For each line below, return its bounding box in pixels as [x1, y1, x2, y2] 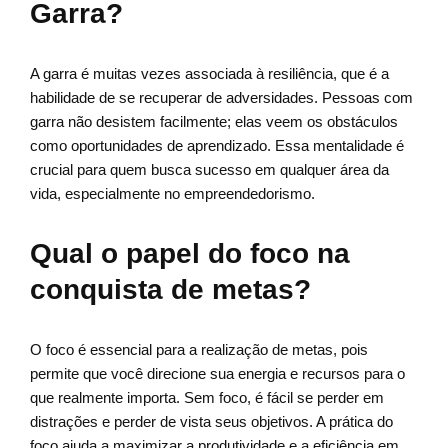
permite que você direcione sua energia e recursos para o [30, 365, 405, 383]
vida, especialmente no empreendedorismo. [30, 185, 315, 203]
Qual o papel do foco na [30, 238, 350, 270]
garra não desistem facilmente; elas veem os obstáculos [30, 113, 398, 131]
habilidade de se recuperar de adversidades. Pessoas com [30, 89, 413, 107]
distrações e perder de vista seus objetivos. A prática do [30, 413, 393, 431]
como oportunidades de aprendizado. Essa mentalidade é [30, 137, 404, 155]
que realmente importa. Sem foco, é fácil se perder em [30, 389, 384, 407]
